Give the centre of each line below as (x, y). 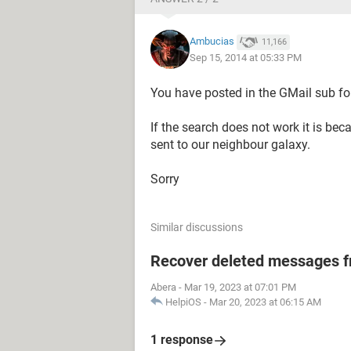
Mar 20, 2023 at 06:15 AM (265, 302)
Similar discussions (197, 227)
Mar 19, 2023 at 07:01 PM (240, 287)
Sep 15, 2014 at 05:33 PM (246, 57)
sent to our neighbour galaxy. (230, 145)
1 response (182, 340)
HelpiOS (183, 302)
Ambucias (212, 42)
